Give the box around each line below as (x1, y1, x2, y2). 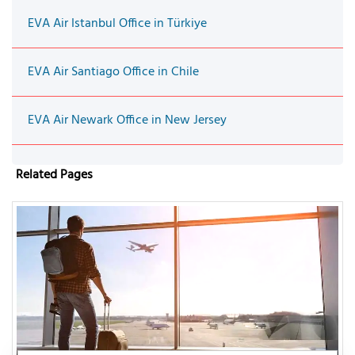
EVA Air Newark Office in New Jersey (28, 109, 227, 131)
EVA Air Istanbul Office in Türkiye (28, 13, 207, 34)
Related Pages (16, 164, 93, 185)
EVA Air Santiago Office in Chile (28, 61, 199, 82)
